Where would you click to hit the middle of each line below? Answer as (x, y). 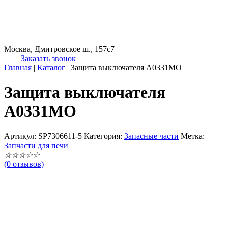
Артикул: (21, 136)
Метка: (193, 136)
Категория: (104, 136)
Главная (18, 67)
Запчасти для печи (36, 145)
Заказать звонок (48, 58)
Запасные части (151, 136)
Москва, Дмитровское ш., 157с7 (59, 49)
